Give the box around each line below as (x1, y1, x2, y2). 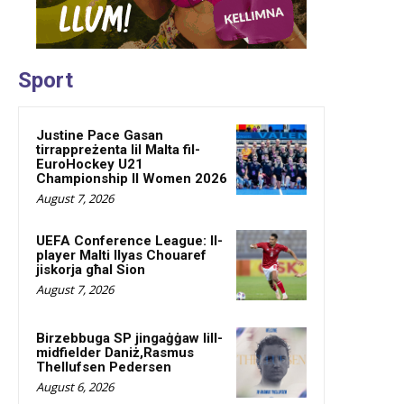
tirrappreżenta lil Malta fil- (36, 141, 200, 158)
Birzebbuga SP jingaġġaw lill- (36, 329, 223, 346)
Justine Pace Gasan (36, 126, 163, 143)
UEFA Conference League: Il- (36, 232, 223, 249)
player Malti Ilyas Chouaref (36, 246, 207, 263)
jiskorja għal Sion (36, 261, 145, 278)
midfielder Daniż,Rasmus (36, 344, 194, 361)
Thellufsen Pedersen (36, 358, 171, 375)
